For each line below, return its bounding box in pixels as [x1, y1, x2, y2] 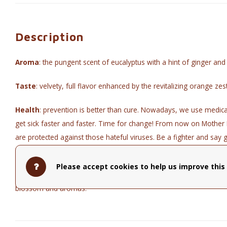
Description [15, 30, 84, 44]
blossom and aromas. [15, 183, 87, 193]
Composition [15, 170, 61, 179]
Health [15, 105, 40, 115]
